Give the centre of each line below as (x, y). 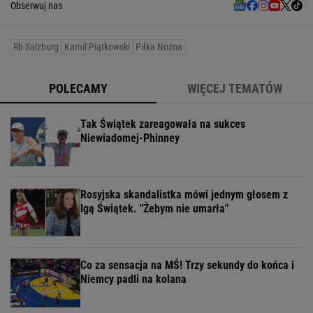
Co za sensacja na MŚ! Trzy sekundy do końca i (187, 265)
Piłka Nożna (159, 47)
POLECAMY (78, 89)
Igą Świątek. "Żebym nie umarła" (154, 209)
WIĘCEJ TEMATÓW (235, 89)
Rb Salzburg (36, 47)
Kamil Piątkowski (97, 47)
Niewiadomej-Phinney (130, 138)
